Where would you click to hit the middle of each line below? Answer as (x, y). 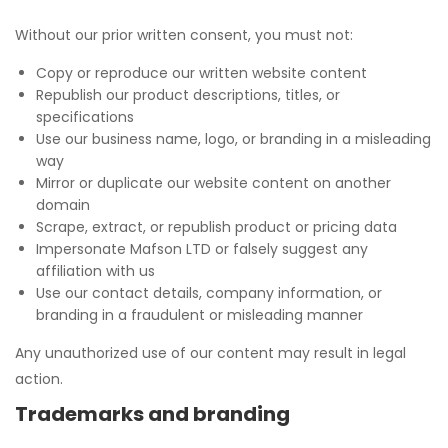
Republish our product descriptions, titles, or (188, 95)
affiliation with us (95, 271)
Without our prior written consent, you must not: (184, 35)
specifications (85, 117)
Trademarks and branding (152, 414)
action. (39, 379)
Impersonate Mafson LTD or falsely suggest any (202, 249)
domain (63, 205)
